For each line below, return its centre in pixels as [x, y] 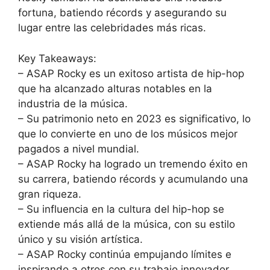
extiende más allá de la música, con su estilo [127, 224]
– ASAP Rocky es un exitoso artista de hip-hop [131, 73]
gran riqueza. [50, 194]
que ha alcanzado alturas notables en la [115, 88]
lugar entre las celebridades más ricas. [112, 28]
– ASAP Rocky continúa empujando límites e [125, 254]
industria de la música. [73, 103]
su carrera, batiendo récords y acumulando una [133, 179]
